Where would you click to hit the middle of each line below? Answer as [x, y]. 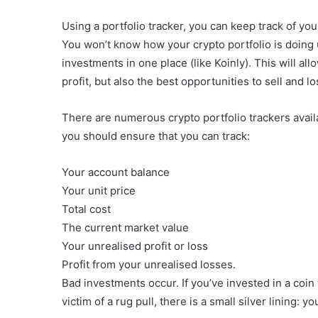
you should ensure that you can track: [156, 136]
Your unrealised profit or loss [135, 246]
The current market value [125, 227]
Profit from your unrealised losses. [149, 264]
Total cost [86, 209]
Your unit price [99, 190]
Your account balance [116, 172]
